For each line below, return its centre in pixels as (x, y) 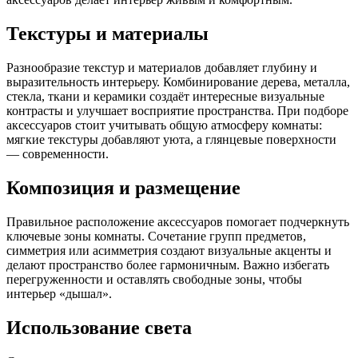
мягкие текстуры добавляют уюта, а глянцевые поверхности (171, 139)
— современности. (58, 153)
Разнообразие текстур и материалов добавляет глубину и (162, 67)
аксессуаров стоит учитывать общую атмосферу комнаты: (164, 125)
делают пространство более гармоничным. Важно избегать (168, 265)
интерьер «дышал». (59, 293)
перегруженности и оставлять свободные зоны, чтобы (154, 279)
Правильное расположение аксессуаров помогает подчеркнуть (178, 221)
